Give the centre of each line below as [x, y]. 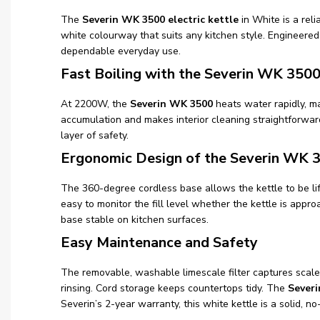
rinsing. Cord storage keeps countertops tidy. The [174, 289]
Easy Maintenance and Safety [159, 243]
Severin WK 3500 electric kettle [160, 20]
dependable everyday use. [121, 51]
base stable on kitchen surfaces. [135, 220]
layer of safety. [95, 136]
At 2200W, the [95, 104]
